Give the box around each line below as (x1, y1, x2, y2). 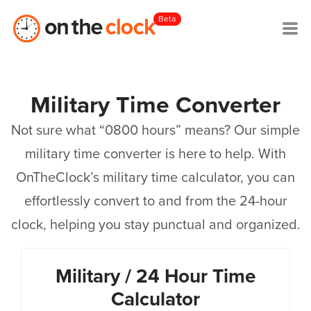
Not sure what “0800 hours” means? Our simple (11, 122, 300, 139)
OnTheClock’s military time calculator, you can (16, 169, 295, 186)
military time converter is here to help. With (25, 146, 286, 162)
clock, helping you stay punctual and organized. (10, 217, 301, 233)
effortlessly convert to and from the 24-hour (24, 193, 287, 210)
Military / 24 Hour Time (56, 264, 255, 288)
